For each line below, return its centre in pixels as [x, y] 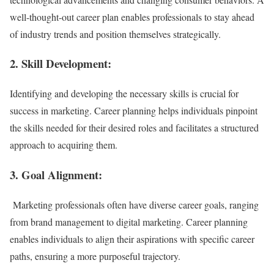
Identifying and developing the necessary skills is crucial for [124, 94]
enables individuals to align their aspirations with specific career [132, 239]
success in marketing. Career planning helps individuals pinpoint [134, 111]
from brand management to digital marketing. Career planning [129, 221]
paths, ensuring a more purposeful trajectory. [95, 256]
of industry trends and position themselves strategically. [115, 34]
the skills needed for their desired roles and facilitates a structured [134, 128]
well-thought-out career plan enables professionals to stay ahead [132, 17]
